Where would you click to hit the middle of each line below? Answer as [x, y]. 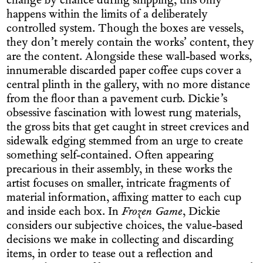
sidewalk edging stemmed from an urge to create [125, 142]
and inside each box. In [64, 213]
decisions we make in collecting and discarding [120, 241]
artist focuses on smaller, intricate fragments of [119, 184]
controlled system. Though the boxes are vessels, [125, 29]
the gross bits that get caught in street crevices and [128, 128]
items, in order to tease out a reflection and [110, 255]
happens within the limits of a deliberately [107, 15]
